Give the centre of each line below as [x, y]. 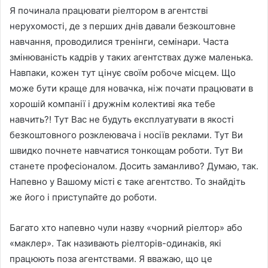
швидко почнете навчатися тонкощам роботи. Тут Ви [126, 151]
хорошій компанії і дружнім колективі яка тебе [112, 104]
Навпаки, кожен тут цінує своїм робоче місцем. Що [123, 73]
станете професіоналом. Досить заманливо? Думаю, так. [134, 166]
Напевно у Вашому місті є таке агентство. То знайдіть [127, 182]
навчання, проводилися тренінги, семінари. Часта [119, 42]
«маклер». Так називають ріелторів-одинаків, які [115, 243]
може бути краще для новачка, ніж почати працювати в [131, 89]
